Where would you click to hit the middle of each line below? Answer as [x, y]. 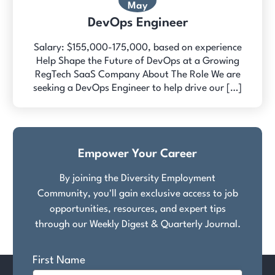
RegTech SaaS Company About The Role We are [137, 75]
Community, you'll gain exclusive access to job [137, 194]
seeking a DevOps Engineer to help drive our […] [137, 88]
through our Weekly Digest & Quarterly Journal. [137, 225]
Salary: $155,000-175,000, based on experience [137, 48]
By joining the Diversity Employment [137, 179]
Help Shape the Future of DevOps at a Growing [137, 61]
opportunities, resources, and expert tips [137, 210]
